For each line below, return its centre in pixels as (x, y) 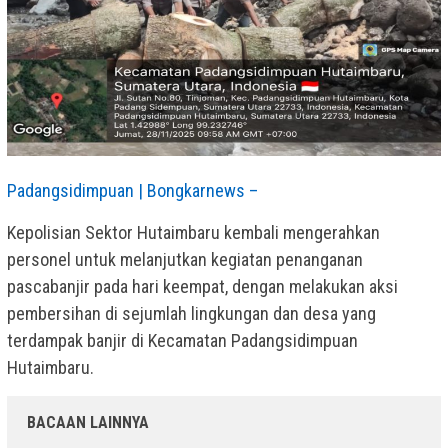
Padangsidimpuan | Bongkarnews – (132, 190)
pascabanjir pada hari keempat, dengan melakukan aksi (202, 286)
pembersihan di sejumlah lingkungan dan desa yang (191, 313)
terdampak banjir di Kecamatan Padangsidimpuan (182, 340)
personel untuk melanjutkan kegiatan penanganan (185, 259)
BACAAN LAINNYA (88, 422)
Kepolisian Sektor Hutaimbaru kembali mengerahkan (193, 232)
